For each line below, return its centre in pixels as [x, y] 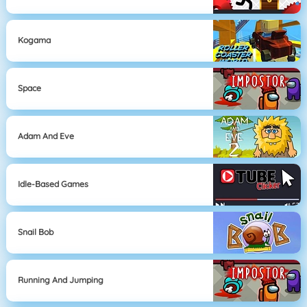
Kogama [35, 40]
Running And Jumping [61, 280]
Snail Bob [36, 232]
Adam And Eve [46, 136]
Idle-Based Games [53, 184]
